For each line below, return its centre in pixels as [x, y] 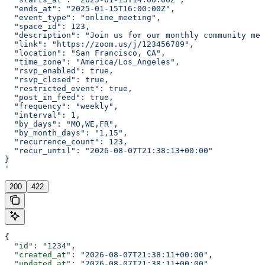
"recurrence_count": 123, [66, 142]
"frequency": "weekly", [62, 106]
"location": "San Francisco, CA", [85, 53]
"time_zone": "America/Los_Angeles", [92, 62]
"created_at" [38, 255]
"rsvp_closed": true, [57, 80]
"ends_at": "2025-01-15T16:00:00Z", [90, 9]
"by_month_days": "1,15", [66, 133]
